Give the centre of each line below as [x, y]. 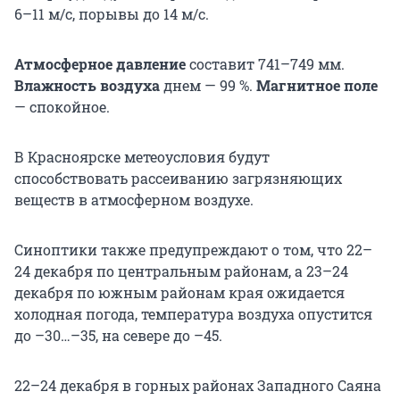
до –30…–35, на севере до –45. [118, 336]
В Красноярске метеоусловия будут [142, 157]
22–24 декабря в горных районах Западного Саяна [198, 386]
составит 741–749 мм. [265, 64]
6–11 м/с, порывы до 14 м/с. [112, 14]
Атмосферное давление [100, 64]
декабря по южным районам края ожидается [179, 293]
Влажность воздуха [87, 86]
